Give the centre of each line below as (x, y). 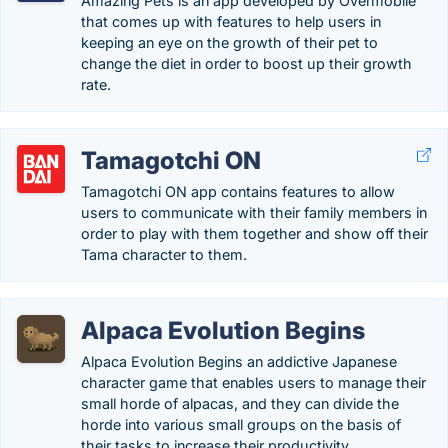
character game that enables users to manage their (253, 382)
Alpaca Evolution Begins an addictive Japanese (239, 361)
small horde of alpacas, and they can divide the (240, 403)
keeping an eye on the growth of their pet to (229, 42)
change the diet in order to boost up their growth (246, 63)
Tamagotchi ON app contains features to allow (238, 191)
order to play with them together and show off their (254, 233)
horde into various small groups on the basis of (241, 424)
